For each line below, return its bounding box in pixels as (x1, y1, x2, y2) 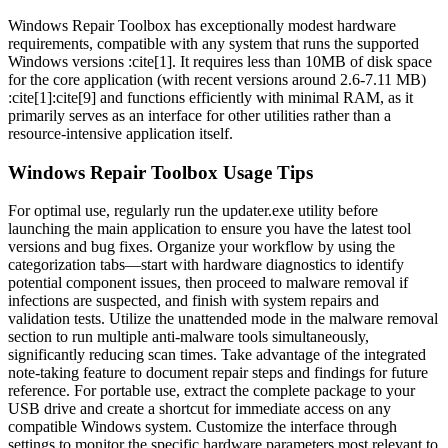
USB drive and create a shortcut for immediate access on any (8, 400, 391, 418)
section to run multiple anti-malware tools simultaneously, (8, 328, 369, 346)
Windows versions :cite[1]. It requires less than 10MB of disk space (8, 52, 432, 70)
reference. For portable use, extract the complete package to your (8, 382, 415, 400)
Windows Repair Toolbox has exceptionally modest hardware (8, 16, 396, 34)
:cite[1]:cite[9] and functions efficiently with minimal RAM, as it (8, 88, 413, 106)
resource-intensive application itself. (8, 124, 233, 142)
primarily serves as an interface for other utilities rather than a (8, 106, 391, 124)
